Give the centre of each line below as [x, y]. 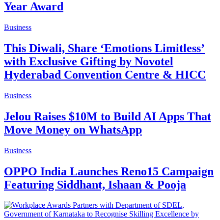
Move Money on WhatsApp [73, 129]
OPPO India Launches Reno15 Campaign [109, 171]
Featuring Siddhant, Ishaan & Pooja [95, 184]
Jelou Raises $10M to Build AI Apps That [108, 116]
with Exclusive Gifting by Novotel [89, 61]
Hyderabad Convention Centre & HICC [105, 74]
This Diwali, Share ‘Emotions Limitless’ [104, 48]
